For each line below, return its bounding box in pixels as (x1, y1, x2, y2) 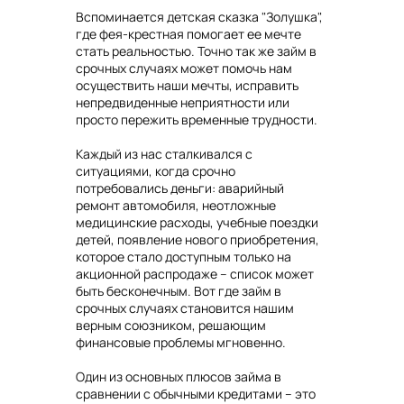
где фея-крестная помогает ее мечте (76, 25, 301, 43)
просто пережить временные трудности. (76, 111, 317, 129)
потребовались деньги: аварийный (76, 179, 284, 197)
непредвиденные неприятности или (76, 94, 289, 112)
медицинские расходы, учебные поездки (76, 214, 318, 232)
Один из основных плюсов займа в (76, 368, 281, 386)
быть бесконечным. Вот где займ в (76, 282, 281, 300)
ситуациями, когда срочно (76, 162, 235, 180)
